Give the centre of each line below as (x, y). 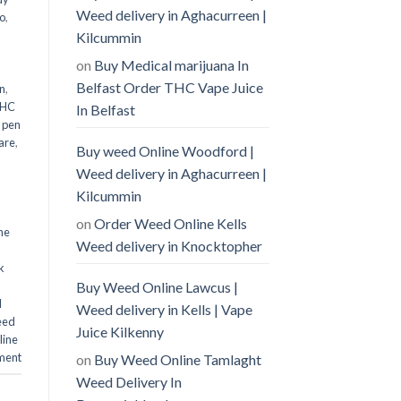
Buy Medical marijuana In (171, 64)
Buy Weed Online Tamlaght (177, 359)
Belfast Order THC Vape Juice (169, 87)
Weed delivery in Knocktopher (169, 245)
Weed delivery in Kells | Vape (164, 309)
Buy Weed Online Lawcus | (157, 286)
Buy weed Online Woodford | (165, 150)
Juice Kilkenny (119, 331)
